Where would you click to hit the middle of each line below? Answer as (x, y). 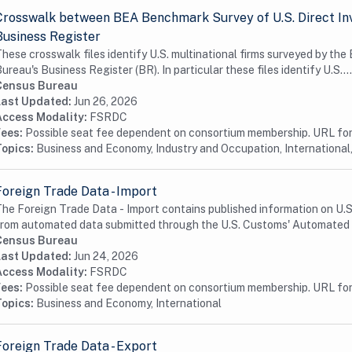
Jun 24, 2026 (106, 256)
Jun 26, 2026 (106, 101)
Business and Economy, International (129, 303)
